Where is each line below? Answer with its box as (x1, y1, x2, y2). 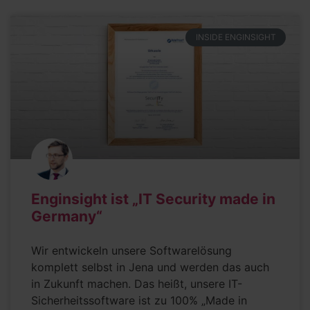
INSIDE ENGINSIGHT (195, 32, 276, 43)
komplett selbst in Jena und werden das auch (31, 259, 269, 274)
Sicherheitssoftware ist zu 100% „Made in (31, 293, 247, 307)
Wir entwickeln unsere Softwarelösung (31, 243, 232, 257)
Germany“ (31, 207, 102, 225)
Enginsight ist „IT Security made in (31, 190, 275, 208)
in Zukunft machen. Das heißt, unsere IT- (31, 276, 242, 291)
